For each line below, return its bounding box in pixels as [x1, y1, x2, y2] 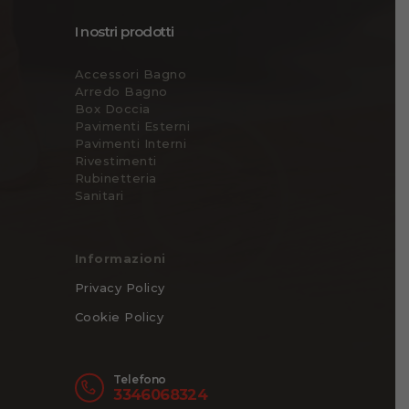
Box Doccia [74, 101, 151, 116]
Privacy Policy [74, 279, 165, 295]
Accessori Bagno [74, 67, 186, 81]
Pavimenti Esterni [74, 119, 190, 133]
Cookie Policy [74, 309, 163, 324]
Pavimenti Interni [74, 136, 186, 151]
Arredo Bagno [74, 84, 168, 99]
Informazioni [74, 250, 166, 266]
